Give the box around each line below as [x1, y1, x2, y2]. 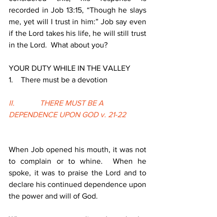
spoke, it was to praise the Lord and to [9, 169, 146, 177]
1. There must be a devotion [9, 76, 108, 84]
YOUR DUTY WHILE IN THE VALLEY [9, 64, 130, 72]
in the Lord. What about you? [9, 41, 108, 49]
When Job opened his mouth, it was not [9, 145, 146, 154]
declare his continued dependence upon [9, 180, 146, 188]
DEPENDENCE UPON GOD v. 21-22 [9, 110, 126, 119]
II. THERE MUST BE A [9, 99, 106, 107]
